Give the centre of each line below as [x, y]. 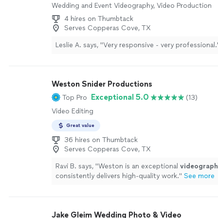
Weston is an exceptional [139, 166]
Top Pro [75, 97]
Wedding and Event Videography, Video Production [132, 6]
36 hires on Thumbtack [101, 140]
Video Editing [73, 111]
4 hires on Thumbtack [99, 19]
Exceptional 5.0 [120, 97]
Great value [80, 125]
